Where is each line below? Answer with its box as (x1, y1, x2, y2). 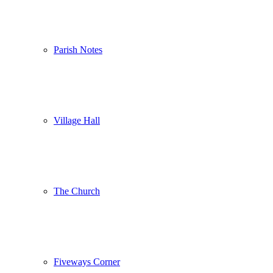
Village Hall (54, 115, 100, 126)
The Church (54, 185, 100, 196)
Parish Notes (54, 44, 102, 55)
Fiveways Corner (54, 256, 120, 267)
